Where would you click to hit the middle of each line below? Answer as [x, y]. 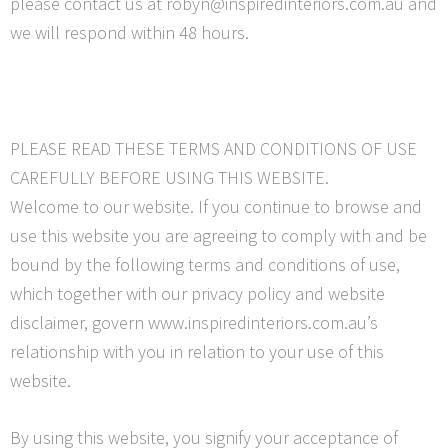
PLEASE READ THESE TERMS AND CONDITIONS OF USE [213, 148]
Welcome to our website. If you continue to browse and [216, 206]
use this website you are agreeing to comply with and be [218, 235]
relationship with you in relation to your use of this [197, 351]
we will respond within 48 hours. [129, 33]
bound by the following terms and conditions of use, [205, 264]
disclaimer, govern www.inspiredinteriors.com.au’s [194, 322]
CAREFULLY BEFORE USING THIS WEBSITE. [169, 177]
